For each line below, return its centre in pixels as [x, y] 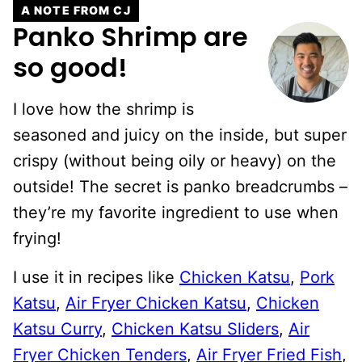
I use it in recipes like [96, 277]
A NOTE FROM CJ [76, 10]
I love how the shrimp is [103, 109]
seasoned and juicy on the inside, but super [180, 135]
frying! [37, 238]
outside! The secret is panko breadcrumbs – [180, 186]
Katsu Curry [57, 328]
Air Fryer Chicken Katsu [156, 303]
